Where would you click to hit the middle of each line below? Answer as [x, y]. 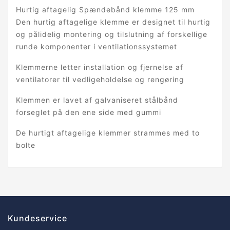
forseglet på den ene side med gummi [89, 112]
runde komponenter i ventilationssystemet [97, 47]
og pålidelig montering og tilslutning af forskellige [112, 34]
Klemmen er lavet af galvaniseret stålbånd [97, 100]
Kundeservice [37, 218]
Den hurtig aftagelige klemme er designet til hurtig [113, 22]
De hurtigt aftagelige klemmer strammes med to [108, 133]
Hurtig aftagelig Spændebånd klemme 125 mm [105, 10]
